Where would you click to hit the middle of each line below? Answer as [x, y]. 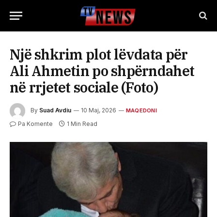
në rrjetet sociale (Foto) [84, 87]
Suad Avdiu [55, 110]
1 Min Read [82, 124]
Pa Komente [35, 124]
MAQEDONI [141, 111]
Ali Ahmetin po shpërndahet [102, 71]
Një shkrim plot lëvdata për [99, 54]
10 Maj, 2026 [99, 110]
